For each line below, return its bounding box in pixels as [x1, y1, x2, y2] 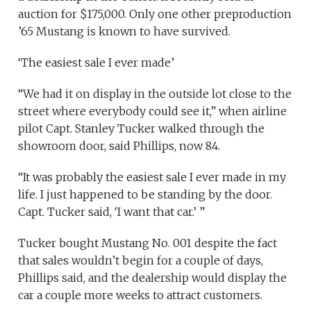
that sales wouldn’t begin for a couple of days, [18, 253, 264, 267]
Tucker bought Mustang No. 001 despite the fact [18, 235, 278, 250]
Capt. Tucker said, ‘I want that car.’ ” [18, 204, 205, 219]
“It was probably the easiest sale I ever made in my [18, 169, 287, 184]
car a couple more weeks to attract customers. [18, 287, 266, 302]
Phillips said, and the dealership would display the [18, 270, 287, 285]
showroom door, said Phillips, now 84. [18, 138, 221, 153]
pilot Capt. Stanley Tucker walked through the [18, 121, 265, 135]
